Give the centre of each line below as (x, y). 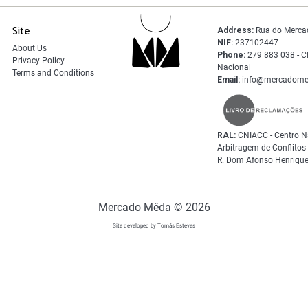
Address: (235, 31)
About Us (29, 48)
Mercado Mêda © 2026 (154, 207)
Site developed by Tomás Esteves (154, 225)
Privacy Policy (38, 61)
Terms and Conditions (53, 73)
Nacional (234, 68)
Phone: (231, 55)
